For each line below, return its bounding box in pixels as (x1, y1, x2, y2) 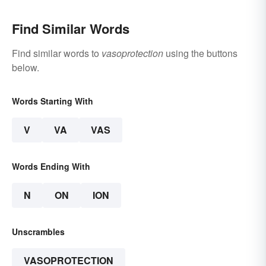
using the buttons (163, 46, 237, 61)
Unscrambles (12, 226, 65, 238)
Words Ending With (12, 160, 90, 173)
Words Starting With (12, 95, 93, 107)
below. (12, 61, 39, 75)
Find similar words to (12, 46, 102, 61)
